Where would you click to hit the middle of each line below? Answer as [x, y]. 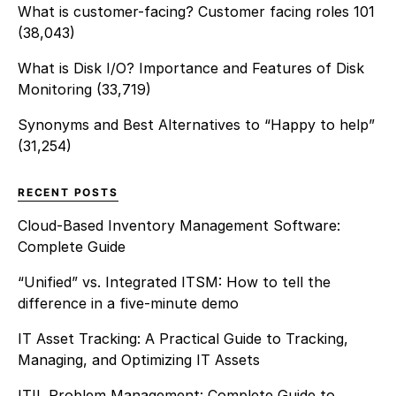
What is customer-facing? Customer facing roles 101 [196, 12]
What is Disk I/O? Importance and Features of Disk [191, 69]
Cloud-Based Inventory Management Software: [179, 226]
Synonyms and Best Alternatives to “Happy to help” [196, 125]
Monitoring [55, 90]
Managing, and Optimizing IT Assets [139, 360]
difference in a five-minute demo [130, 304]
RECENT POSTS [68, 193]
